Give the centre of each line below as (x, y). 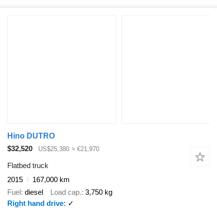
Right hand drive (35, 203)
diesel (34, 192)
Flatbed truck (28, 165)
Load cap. (66, 192)
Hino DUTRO (31, 136)
